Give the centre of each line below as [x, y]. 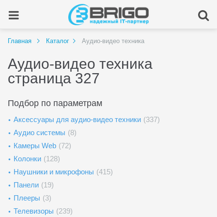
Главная [20, 41]
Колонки [27, 159]
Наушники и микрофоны [54, 172]
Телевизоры [34, 211]
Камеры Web [35, 146]
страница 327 [54, 78]
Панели [26, 185]
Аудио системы [39, 132]
